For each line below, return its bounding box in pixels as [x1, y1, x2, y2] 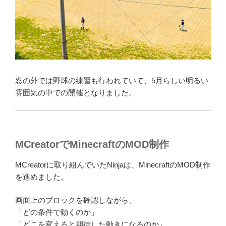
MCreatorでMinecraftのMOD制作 [15, 138, 169, 150]
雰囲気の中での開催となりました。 [15, 88, 136, 97]
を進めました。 [15, 172, 68, 181]
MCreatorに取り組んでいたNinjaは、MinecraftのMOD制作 [15, 160, 210, 169]
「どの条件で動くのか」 [15, 208, 98, 217]
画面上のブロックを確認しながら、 [15, 196, 136, 205]
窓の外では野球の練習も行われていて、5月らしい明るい [15, 76, 208, 85]
